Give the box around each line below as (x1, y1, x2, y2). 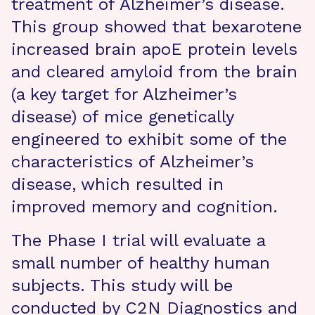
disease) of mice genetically (11, 107, 233, 127)
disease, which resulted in (11, 174, 224, 194)
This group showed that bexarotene (11, 17, 302, 37)
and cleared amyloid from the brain (11, 62, 297, 82)
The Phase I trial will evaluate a (11, 231, 265, 250)
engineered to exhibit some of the (11, 129, 287, 149)
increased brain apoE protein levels (11, 39, 297, 59)
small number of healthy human (11, 253, 270, 273)
